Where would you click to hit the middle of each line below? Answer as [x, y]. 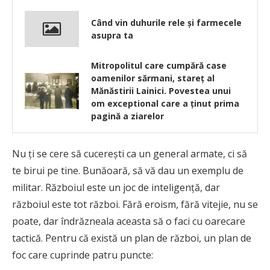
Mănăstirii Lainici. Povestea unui [161, 91]
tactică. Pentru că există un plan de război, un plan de [132, 238]
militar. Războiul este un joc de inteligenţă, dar [116, 188]
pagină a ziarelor [127, 116]
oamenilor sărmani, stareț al [153, 78]
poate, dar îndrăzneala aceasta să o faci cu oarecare [129, 221]
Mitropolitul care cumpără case [159, 66]
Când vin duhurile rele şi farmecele [166, 23]
